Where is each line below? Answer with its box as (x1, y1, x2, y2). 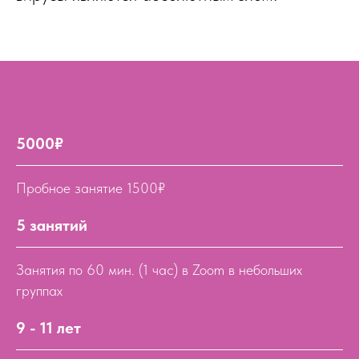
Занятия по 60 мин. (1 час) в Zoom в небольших (16, 261, 302, 278)
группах (16, 282, 63, 299)
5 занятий (16, 216, 87, 235)
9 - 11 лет (16, 318, 81, 337)
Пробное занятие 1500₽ (16, 179, 165, 196)
